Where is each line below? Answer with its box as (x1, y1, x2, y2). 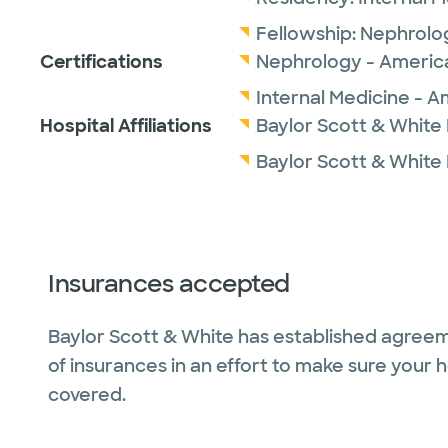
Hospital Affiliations (40, 114, 212, 138)
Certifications (40, 50, 163, 74)
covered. (48, 383, 126, 407)
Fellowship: (256, 22, 360, 46)
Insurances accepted (48, 268, 290, 299)
